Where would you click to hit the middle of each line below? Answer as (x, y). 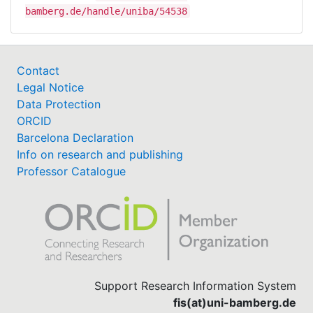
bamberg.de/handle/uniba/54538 (106, 11)
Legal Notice (50, 87)
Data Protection (59, 104)
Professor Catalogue (71, 171)
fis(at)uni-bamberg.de (235, 303)
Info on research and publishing (100, 154)
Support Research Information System (195, 286)
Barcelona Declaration (75, 137)
